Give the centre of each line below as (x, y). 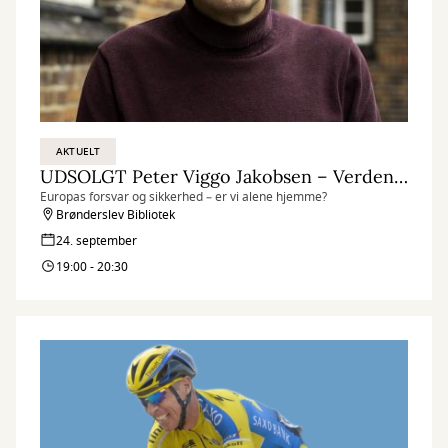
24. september (96, 241)
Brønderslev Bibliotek (115, 215)
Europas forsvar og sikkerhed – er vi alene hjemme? (183, 197)
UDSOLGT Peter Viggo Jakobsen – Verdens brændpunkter (401, 176)
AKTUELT (78, 151)
